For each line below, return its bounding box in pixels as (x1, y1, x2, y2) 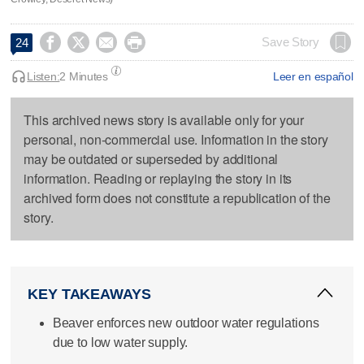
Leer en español (272, 69, 353, 83)
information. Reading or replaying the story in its (24, 168, 292, 188)
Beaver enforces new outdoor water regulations (52, 315, 319, 330)
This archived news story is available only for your (24, 110, 305, 129)
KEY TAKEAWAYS (28, 285, 151, 302)
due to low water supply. (52, 335, 188, 349)
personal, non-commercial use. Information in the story (24, 129, 328, 149)
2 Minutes (59, 69, 108, 83)
